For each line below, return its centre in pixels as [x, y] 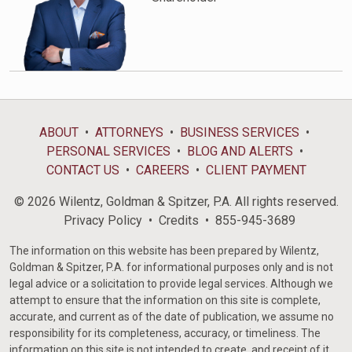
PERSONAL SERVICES [108, 152]
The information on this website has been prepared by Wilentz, [164, 251]
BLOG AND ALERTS [240, 152]
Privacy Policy [103, 221]
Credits [178, 221]
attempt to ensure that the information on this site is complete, [165, 301]
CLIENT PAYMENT [256, 170]
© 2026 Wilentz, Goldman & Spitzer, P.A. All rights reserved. [176, 202]
